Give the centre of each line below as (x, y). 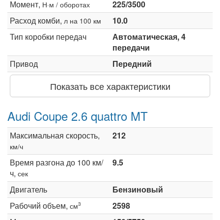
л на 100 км (82, 20)
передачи (131, 47)
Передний (132, 63)
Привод (24, 63)
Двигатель (28, 189)
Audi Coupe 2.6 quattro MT (78, 115)
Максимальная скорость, (55, 135)
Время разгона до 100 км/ (56, 162)
